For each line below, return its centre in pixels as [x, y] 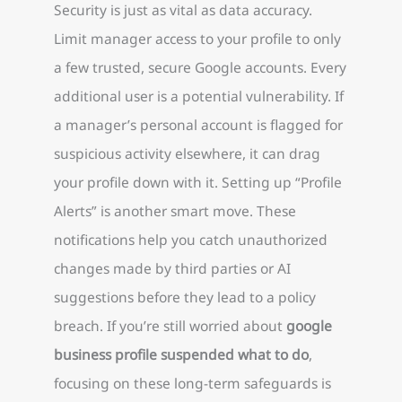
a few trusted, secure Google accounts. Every [200, 67]
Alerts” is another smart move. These [175, 210]
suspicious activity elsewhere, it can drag [187, 153]
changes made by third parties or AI [172, 268]
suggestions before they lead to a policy [185, 297]
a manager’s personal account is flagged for [198, 124]
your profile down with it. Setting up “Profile [198, 182]
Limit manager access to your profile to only [197, 38]
